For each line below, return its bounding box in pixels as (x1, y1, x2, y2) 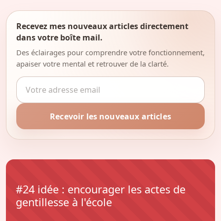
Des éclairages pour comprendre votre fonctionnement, (16, 47, 205, 57)
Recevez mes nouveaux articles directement (16, 20, 188, 32)
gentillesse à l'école (16, 194, 112, 209)
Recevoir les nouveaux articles (50, 110, 171, 122)
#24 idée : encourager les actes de (16, 182, 185, 196)
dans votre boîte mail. (16, 32, 103, 43)
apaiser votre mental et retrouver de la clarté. (16, 58, 169, 69)
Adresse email (16, 76, 68, 88)
